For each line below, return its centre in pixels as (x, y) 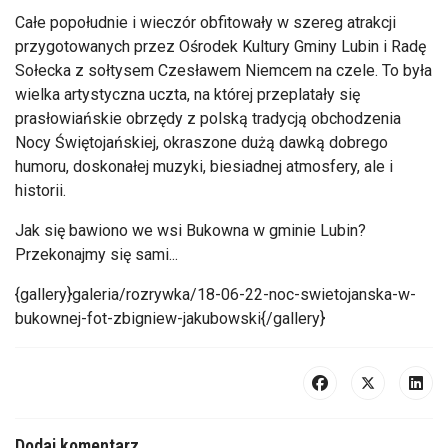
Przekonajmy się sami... (96, 254)
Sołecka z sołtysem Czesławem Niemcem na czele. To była (223, 70)
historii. (40, 190)
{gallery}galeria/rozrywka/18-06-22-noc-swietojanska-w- (215, 294)
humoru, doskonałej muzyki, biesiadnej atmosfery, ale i (204, 166)
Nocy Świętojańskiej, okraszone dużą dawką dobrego (201, 142)
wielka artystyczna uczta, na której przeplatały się (187, 94)
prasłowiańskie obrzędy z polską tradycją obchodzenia (208, 118)
